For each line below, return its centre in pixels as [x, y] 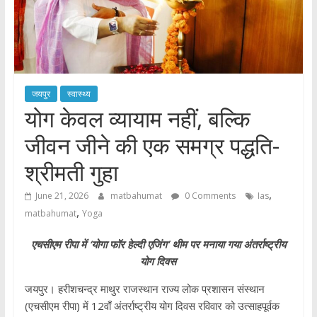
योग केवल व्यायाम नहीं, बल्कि [137, 119]
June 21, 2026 [62, 196]
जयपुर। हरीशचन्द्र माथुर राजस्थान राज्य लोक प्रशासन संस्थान [144, 289]
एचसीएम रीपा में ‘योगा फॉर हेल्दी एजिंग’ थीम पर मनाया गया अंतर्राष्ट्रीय [158, 244]
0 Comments [209, 196]
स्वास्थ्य [79, 94]
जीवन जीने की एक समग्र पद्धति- [152, 146]
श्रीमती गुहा [71, 173]
